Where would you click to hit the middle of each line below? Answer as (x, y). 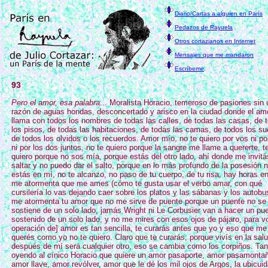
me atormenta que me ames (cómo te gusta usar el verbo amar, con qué (137, 183)
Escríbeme (189, 68)
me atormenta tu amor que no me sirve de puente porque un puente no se (139, 201)
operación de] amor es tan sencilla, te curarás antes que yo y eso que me (139, 228)
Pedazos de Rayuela (204, 27)
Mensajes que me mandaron (214, 55)
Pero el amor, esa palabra (56, 103)
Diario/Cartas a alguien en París (219, 13)
